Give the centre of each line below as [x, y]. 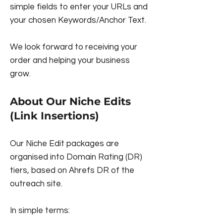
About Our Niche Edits [70, 101]
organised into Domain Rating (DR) [76, 157]
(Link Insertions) [55, 116]
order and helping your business [70, 60]
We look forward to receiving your [74, 47]
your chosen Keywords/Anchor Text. [78, 20]
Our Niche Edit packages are [64, 144]
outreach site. [36, 184]
